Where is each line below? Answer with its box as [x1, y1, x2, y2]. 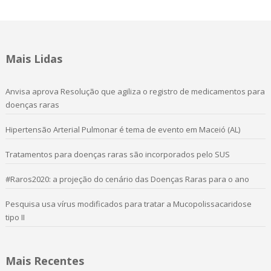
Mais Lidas [5, 51, 62, 66]
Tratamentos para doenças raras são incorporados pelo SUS [5, 149, 230, 160]
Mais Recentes [5, 253, 84, 268]
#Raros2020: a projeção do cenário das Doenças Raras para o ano [5, 174, 249, 184]
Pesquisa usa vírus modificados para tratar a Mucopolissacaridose [5, 198, 252, 209]
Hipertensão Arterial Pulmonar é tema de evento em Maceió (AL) [5, 124, 240, 135]
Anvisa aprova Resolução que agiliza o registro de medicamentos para [5, 86, 265, 97]
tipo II [5, 212, 25, 223]
